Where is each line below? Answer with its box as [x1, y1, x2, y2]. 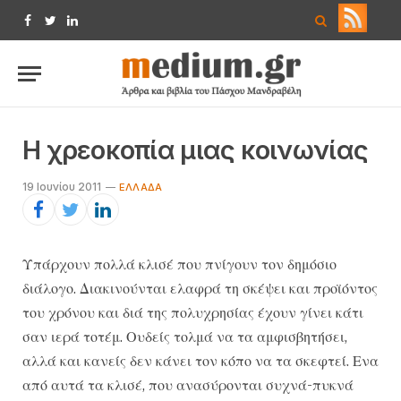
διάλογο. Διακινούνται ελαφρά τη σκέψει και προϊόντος [22, 279, 378, 297]
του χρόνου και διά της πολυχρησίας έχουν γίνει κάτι [22, 303, 363, 321]
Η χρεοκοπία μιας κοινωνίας [22, 134, 369, 166]
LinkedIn [71, 21, 121, 36]
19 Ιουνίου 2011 [22, 180, 101, 193]
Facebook [26, 21, 88, 36]
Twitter [48, 21, 90, 36]
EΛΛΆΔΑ [119, 181, 163, 193]
